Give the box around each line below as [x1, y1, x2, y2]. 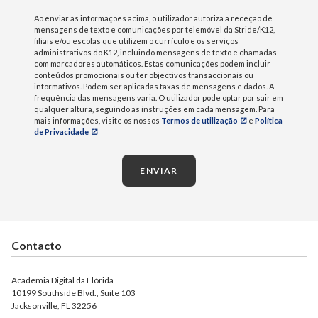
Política [255, 115, 283, 125]
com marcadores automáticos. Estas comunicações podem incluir [34, 58, 270, 68]
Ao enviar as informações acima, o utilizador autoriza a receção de [34, 13, 273, 23]
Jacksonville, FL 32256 [11, 300, 97, 311]
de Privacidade [34, 126, 89, 136]
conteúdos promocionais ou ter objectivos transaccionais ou [34, 70, 253, 79]
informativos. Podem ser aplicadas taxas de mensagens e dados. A [34, 81, 274, 91]
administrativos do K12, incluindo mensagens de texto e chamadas [34, 47, 277, 57]
